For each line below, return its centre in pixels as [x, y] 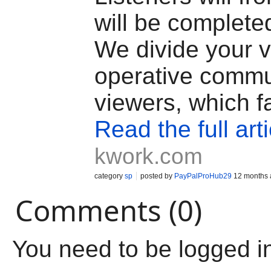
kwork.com [149, 156]
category [109, 176]
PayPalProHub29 [203, 176]
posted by [157, 176]
